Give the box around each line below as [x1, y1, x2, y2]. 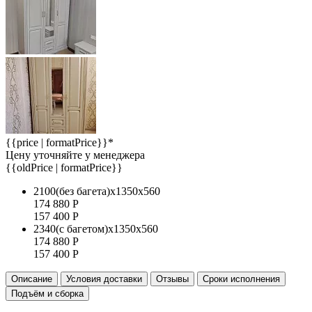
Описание [11, 274, 52, 285]
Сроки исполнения [203, 274, 280, 285]
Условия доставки [66, 274, 142, 285]
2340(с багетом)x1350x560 [33, 223, 158, 235]
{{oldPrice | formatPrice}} [6, 162, 123, 174]
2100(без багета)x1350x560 [33, 185, 160, 198]
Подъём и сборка [11, 288, 84, 299]
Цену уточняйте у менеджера [6, 149, 145, 162]
